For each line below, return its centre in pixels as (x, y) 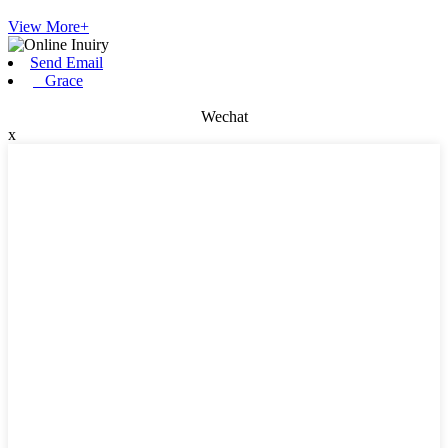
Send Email (66, 62)
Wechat (224, 116)
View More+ (48, 26)
